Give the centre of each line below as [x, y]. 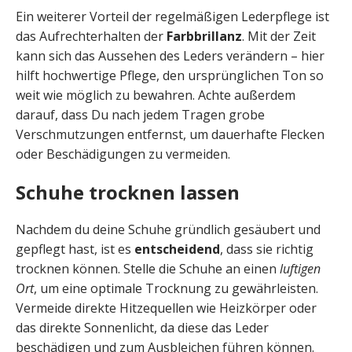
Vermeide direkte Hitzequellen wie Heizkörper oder [166, 308]
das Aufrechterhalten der [91, 37]
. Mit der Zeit [279, 37]
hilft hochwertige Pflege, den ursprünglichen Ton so [170, 76]
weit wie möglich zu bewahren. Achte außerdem [156, 95]
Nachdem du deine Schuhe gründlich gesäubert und [168, 230]
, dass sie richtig [267, 249]
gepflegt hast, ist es [75, 249]
